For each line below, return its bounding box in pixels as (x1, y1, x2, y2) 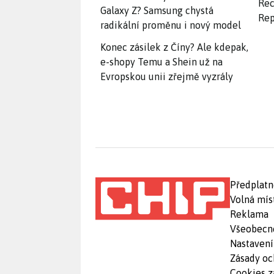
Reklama (230, 208, 268, 220)
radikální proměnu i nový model (100, 19, 241, 31)
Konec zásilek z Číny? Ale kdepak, (100, 41, 248, 53)
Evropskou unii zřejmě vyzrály (100, 70, 233, 82)
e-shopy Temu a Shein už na (100, 56, 223, 67)
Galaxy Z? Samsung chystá (100, 4, 213, 16)
